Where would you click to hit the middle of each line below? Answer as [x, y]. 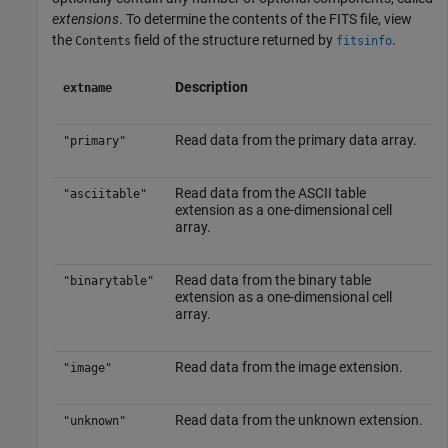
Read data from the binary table [272, 279]
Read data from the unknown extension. [298, 419]
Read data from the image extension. [288, 366]
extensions [85, 18]
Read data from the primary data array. [295, 139]
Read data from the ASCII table [270, 192]
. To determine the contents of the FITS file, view [265, 18]
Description [211, 86]
